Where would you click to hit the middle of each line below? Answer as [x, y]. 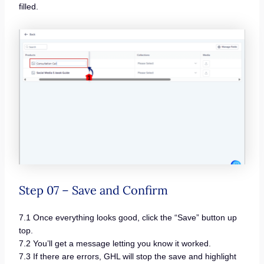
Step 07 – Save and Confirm [93, 190]
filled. [28, 6]
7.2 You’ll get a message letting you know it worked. [115, 243]
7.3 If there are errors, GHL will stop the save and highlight [127, 256]
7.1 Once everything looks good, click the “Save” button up [128, 217]
